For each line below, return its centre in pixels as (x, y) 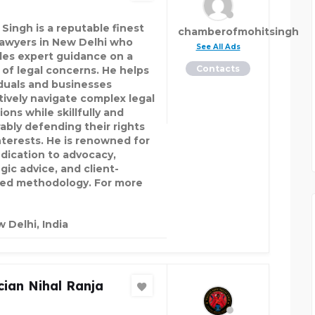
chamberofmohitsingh (238, 32)
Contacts (218, 69)
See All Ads (218, 47)
